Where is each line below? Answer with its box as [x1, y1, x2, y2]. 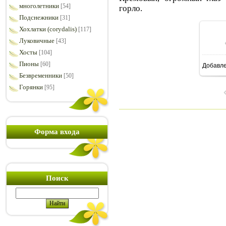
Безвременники [19, 72, 62, 79]
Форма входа [34, 128, 80, 136]
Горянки [19, 83, 43, 91]
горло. [119, 3, 142, 13]
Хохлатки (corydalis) [19, 25, 77, 33]
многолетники [19, 2, 59, 10]
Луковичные [19, 37, 54, 44]
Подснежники [19, 14, 59, 21]
